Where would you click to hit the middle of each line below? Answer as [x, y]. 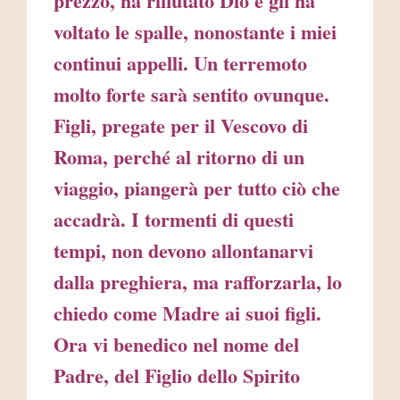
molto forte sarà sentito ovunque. [192, 95]
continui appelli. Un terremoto [180, 63]
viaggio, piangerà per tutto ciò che [197, 188]
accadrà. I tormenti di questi [174, 220]
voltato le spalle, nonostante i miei [195, 32]
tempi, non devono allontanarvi [183, 251]
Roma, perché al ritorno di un [179, 157]
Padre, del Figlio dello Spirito [177, 376]
